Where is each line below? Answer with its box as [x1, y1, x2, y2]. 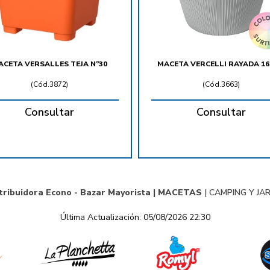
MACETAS [158, 187, 202, 199]
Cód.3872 [33, 80, 66, 90]
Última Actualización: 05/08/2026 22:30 [60, 212, 210, 224]
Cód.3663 [204, 80, 238, 90]
